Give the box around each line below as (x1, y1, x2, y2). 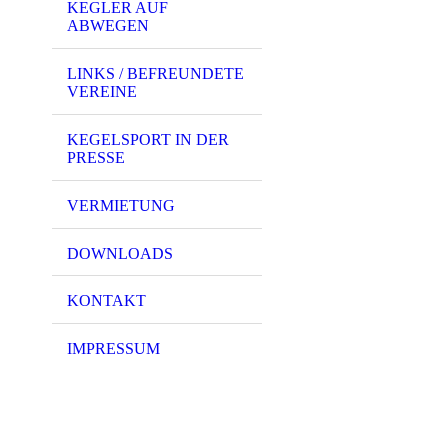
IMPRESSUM (67, 340, 160, 358)
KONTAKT (67, 292, 146, 310)
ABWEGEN (67, 17, 149, 35)
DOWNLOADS (67, 244, 173, 262)
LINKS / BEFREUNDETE (67, 65, 244, 83)
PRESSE (67, 148, 125, 166)
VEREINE (67, 83, 137, 101)
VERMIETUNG (67, 196, 175, 214)
